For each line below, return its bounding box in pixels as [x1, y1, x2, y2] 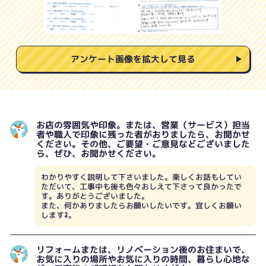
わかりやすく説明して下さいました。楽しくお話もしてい [41, 172, 242, 183]
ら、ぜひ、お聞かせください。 [36, 147, 161, 160]
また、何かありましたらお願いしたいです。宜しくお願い [41, 200, 242, 211]
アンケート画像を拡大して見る [71, 53, 195, 66]
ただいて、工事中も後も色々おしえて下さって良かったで [41, 181, 242, 192]
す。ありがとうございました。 [41, 191, 149, 202]
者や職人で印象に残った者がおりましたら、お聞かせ [36, 128, 250, 141]
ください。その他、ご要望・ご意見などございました [36, 138, 250, 151]
